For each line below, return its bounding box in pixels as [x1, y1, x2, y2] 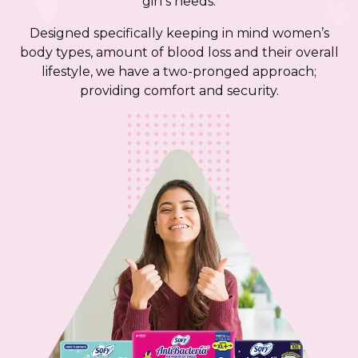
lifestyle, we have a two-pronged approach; [42, 64, 316, 79]
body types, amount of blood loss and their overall [19, 45, 339, 60]
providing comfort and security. [79, 83, 279, 98]
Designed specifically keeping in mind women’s [29, 26, 329, 41]
